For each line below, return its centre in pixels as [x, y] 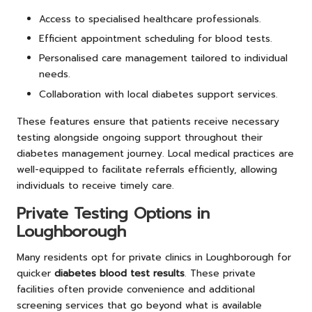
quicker [36, 273]
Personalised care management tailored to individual [163, 58]
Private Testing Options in [113, 213]
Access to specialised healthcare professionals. [150, 19]
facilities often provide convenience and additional [136, 289]
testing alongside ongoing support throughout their [140, 137]
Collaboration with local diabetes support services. [158, 94]
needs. [55, 75]
